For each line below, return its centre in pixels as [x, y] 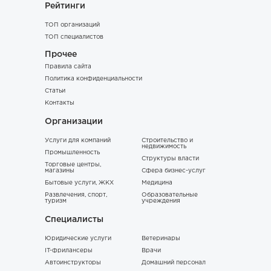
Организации [74, 122]
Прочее [61, 54]
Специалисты [74, 220]
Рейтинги [65, 6]
